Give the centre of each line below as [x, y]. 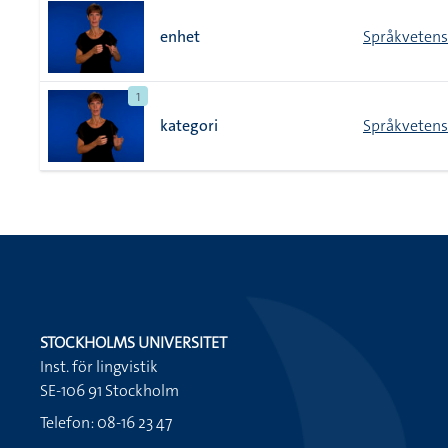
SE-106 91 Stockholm [109, 390]
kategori [189, 125]
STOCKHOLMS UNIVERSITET [133, 342]
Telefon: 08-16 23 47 [106, 422]
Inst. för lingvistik [99, 366]
